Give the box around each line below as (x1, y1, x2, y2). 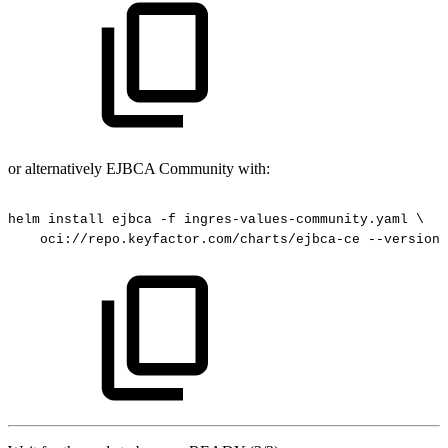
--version (368, 231, 440, 247)
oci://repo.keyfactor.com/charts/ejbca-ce (40, 231, 360, 247)
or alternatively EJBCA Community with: (8, 160, 270, 178)
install (48, 211, 104, 227)
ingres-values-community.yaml (184, 211, 408, 227)
